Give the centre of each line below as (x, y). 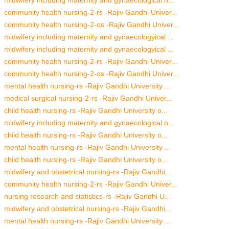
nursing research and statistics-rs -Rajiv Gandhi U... (87, 196)
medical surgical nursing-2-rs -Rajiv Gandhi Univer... (88, 98)
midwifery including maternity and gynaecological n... (89, 122)
